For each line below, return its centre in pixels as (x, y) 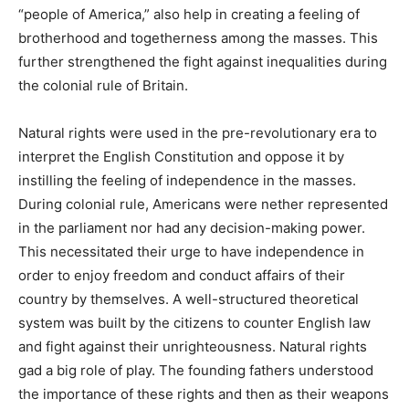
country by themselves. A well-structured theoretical (189, 299)
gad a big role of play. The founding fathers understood (196, 370)
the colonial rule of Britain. (105, 85)
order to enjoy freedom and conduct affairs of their (182, 275)
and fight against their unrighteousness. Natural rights (193, 346)
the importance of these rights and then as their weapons (204, 393)
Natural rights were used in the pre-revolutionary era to (198, 132)
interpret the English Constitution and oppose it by (181, 156)
